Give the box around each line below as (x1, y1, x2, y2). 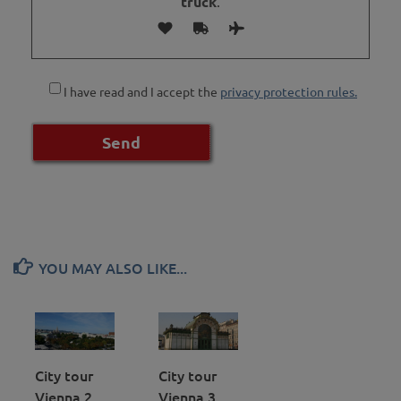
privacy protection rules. (220, 83, 357, 100)
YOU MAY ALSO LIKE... (38, 257, 187, 277)
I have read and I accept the (64, 83, 220, 100)
